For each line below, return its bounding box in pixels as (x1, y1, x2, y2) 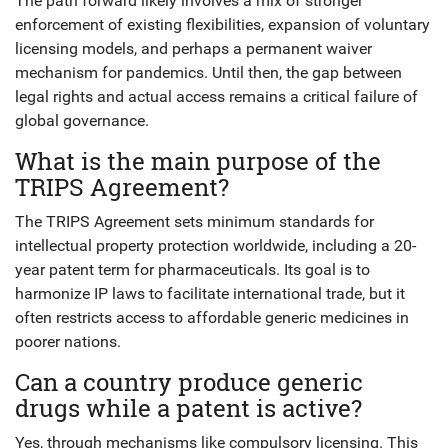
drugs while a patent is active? (15, 392, 362, 425)
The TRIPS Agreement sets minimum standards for (15, 212, 374, 232)
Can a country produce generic (15, 366, 363, 399)
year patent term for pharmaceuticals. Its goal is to (15, 260, 370, 280)
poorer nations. (15, 332, 121, 352)
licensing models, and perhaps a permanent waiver (15, 39, 372, 59)
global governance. (15, 111, 149, 131)
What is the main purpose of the (15, 145, 381, 178)
